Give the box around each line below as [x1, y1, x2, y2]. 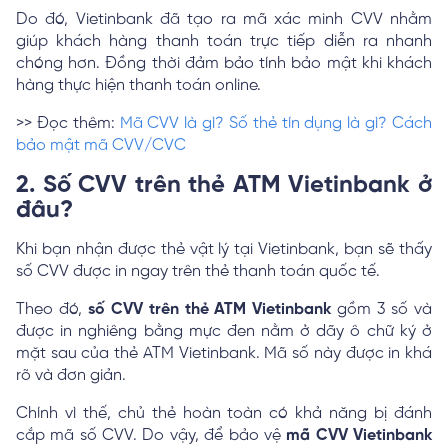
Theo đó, [16, 301, 88, 319]
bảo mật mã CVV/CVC [16, 137, 186, 155]
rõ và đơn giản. [16, 367, 126, 385]
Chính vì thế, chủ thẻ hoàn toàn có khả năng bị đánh [16, 405, 432, 423]
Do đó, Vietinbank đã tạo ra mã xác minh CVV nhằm [16, 11, 432, 29]
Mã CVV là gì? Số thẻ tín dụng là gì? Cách [119, 115, 433, 133]
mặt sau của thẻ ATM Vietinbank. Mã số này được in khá [16, 345, 432, 363]
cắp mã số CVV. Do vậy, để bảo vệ [16, 427, 287, 445]
